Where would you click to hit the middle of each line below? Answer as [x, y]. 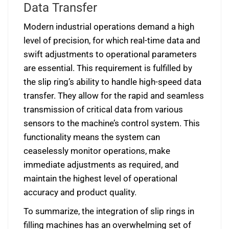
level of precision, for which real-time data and [112, 40]
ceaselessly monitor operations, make [97, 151]
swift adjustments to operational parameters [110, 54]
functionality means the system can [92, 137]
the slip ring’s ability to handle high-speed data [112, 82]
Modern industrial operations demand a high [109, 27]
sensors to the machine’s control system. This [112, 123]
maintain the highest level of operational [100, 178]
